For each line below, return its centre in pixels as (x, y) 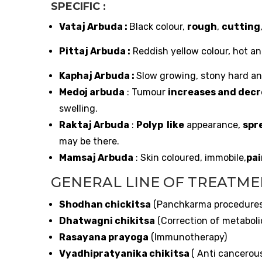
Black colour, (158, 27)
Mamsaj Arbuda (96, 158)
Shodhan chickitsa (105, 204)
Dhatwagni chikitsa (107, 220)
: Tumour (146, 92)
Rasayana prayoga (104, 237)
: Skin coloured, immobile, (190, 158)
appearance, (213, 125)
